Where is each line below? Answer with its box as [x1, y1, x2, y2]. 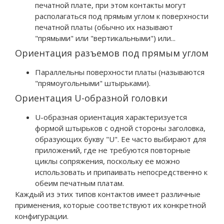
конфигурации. [15, 210, 68, 221]
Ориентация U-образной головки [15, 91, 167, 104]
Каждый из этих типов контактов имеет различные [15, 188, 200, 199]
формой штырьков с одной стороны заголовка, [35, 122, 205, 133]
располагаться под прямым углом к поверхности [35, 10, 208, 21]
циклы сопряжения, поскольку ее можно [35, 155, 180, 166]
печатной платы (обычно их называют [35, 21, 173, 32]
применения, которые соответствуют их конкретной [15, 199, 206, 210]
